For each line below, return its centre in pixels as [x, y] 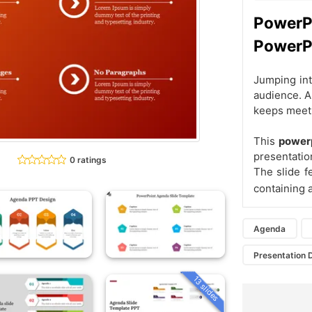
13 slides [206, 289]
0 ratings [88, 159]
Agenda [270, 228]
